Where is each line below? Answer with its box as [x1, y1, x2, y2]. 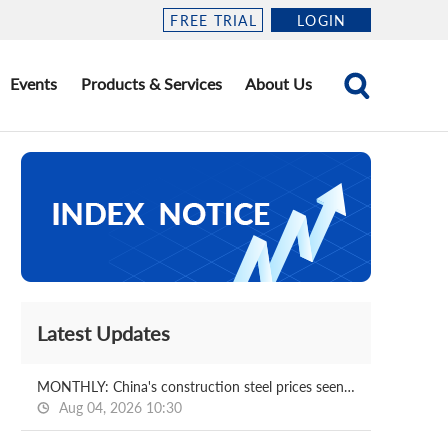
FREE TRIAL [170, 11, 257, 29]
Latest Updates [37, 321, 170, 345]
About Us [245, 73, 312, 93]
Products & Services [80, 73, 222, 93]
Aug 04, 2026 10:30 [55, 399, 182, 416]
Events [10, 73, 58, 93]
